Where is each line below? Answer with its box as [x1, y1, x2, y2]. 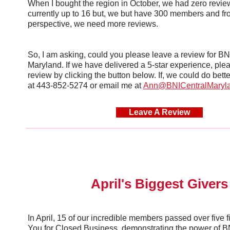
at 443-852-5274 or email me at [28, 81, 143, 90]
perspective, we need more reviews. [28, 20, 158, 28]
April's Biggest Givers [90, 176, 228, 191]
